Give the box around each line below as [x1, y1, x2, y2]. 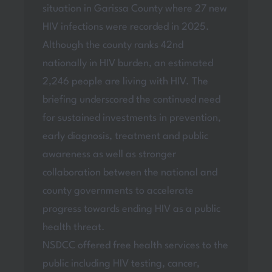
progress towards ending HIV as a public [42, 204, 220, 215]
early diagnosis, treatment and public [42, 131, 208, 142]
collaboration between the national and [42, 168, 217, 178]
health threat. [42, 222, 105, 233]
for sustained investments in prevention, [42, 113, 221, 124]
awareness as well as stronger [42, 149, 176, 160]
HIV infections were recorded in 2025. [42, 22, 209, 33]
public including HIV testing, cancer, [42, 259, 200, 270]
